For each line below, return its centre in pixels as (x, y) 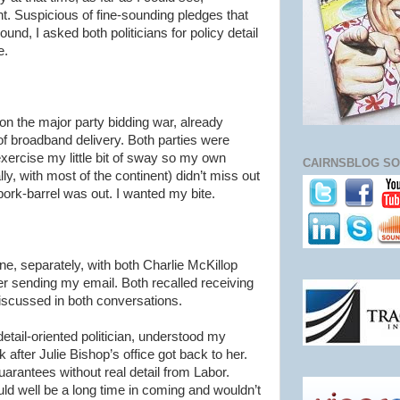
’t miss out (230, 176)
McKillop (212, 265)
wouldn (234, 390)
